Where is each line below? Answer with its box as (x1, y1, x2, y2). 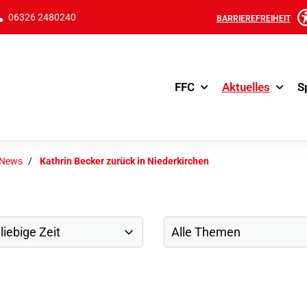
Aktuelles (222, 80, 270, 94)
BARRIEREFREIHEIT (217, 13, 291, 23)
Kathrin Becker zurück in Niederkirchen (40, 156, 209, 167)
